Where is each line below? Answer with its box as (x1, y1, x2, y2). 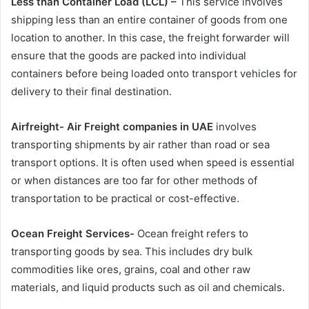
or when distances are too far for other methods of (11, 174, 257, 187)
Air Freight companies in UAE (67, 120, 213, 133)
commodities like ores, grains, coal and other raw (11, 263, 250, 276)
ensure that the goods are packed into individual (11, 49, 246, 62)
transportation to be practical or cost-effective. (11, 192, 239, 205)
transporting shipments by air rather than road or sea (11, 138, 270, 151)
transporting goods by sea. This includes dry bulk (11, 245, 252, 258)
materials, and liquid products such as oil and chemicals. (11, 281, 285, 294)
